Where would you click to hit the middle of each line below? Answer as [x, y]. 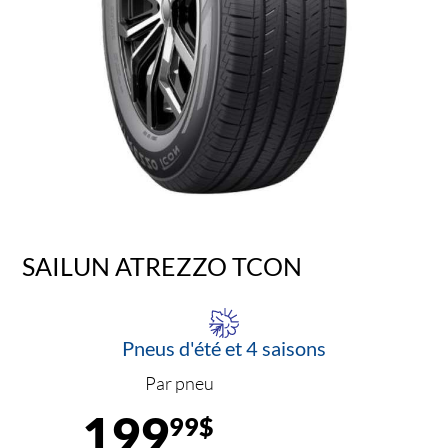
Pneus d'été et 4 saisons [224, 348]
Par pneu [179, 383]
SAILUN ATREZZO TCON [162, 265]
